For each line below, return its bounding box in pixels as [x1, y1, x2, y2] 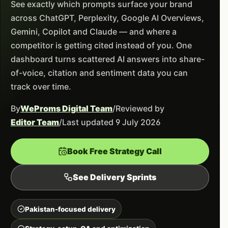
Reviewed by [116, 103, 164, 114]
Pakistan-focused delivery [24, 205, 116, 213]
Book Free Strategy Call [67, 146, 162, 157]
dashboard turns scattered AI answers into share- [11, 54, 205, 65]
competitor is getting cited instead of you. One [11, 40, 192, 51]
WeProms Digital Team [20, 103, 112, 114]
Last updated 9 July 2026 [62, 117, 160, 128]
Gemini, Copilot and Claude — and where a [11, 26, 177, 37]
